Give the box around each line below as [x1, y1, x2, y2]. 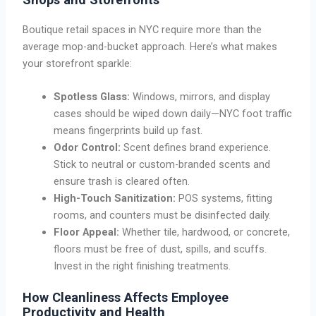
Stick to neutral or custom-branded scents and [54, 158, 271, 171]
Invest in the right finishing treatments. [54, 260, 231, 273]
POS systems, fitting [178, 192, 273, 205]
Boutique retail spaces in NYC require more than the [23, 23, 262, 36]
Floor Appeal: [54, 226, 120, 239]
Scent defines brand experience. [123, 141, 272, 154]
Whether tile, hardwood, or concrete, [119, 226, 291, 239]
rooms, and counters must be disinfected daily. [54, 209, 272, 222]
